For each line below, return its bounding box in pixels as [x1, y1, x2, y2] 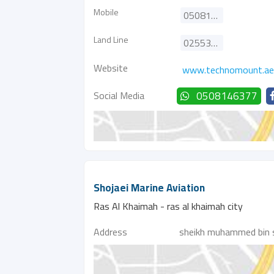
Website [94, 61, 128, 75]
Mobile [94, 6, 119, 18]
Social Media [94, 88, 144, 103]
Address [94, 224, 127, 239]
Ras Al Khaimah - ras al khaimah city [94, 199, 243, 213]
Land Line [94, 33, 128, 46]
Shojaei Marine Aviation [94, 178, 205, 198]
